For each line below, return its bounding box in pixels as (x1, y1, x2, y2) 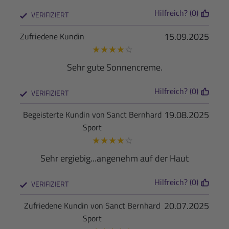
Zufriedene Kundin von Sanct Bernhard (24, 199, 160, 212)
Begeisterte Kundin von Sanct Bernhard (22, 108, 162, 121)
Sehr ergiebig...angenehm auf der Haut (40, 151, 189, 166)
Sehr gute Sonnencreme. (66, 60, 163, 75)
